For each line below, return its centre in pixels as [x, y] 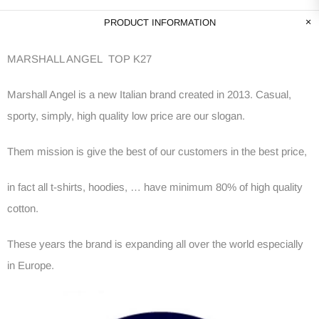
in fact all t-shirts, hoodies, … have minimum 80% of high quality [155, 187]
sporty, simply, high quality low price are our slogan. [126, 115]
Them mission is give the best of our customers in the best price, [157, 151]
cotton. [23, 208]
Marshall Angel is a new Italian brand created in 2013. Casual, [149, 94]
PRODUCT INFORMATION [159, 22]
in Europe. [31, 265]
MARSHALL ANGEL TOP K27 [79, 58]
